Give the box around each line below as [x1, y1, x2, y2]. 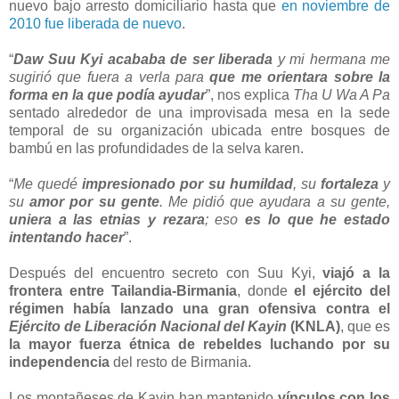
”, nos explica [206, 86, 293, 102]
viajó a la [322, 265, 391, 281]
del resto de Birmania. [110, 354, 251, 370]
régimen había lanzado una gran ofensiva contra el [9, 300, 390, 316]
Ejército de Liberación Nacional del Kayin [9, 318, 287, 334]
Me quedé [13, 175, 83, 191]
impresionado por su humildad [82, 175, 293, 191]
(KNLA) [287, 318, 340, 334]
